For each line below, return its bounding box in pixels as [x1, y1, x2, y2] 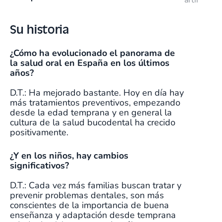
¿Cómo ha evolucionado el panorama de [10, 47, 175, 59]
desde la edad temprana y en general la [10, 107, 172, 119]
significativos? [10, 160, 74, 172]
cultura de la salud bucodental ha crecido [10, 116, 175, 129]
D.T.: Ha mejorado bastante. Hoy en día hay [10, 87, 184, 99]
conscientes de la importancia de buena [10, 199, 169, 212]
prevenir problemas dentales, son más [10, 189, 164, 202]
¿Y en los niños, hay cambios [10, 150, 128, 162]
